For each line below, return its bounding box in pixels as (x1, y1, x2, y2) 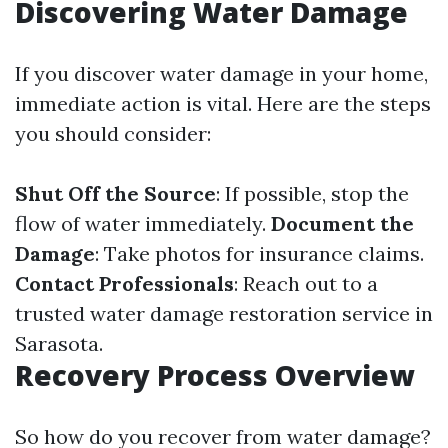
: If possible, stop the (216, 181, 409, 206)
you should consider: (15, 121, 211, 146)
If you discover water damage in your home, (15, 61, 428, 86)
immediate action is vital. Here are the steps (15, 91, 431, 116)
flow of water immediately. (15, 211, 271, 236)
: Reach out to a (234, 271, 378, 296)
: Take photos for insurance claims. (95, 241, 424, 266)
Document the (271, 211, 414, 236)
